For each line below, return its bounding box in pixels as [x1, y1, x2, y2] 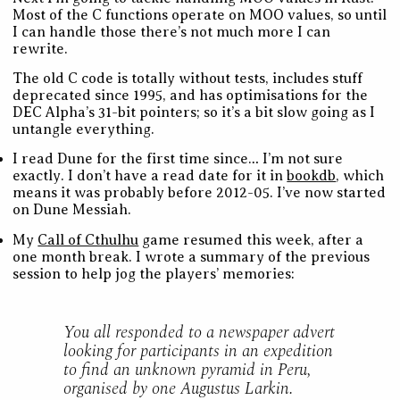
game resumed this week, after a [138, 231, 364, 248]
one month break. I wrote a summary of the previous [12, 248, 371, 265]
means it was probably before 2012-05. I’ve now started [12, 185, 387, 202]
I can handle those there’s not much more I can [12, 23, 331, 40]
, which [336, 168, 385, 185]
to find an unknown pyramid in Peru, [62, 357, 312, 384]
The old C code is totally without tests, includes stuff [12, 71, 363, 87]
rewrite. [12, 40, 69, 57]
